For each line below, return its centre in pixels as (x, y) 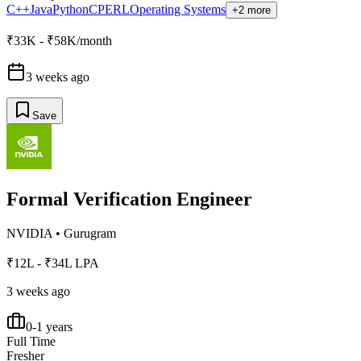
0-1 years (49, 326)
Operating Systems (178, 9)
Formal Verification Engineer (129, 199)
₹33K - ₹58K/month (59, 40)
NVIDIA (29, 233)
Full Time (31, 341)
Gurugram (90, 233)
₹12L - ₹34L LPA (53, 263)
